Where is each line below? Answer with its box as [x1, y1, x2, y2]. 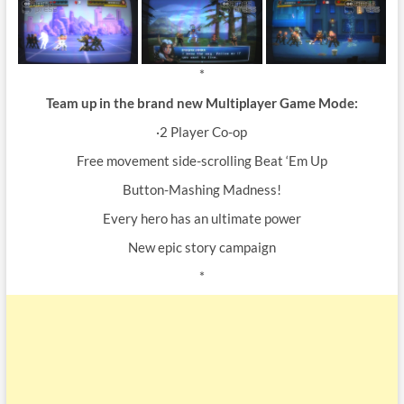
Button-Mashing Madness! [122, 181, 281, 198]
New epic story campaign [127, 239, 276, 256]
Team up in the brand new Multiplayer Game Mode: [45, 95, 358, 112]
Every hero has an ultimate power [102, 210, 301, 227]
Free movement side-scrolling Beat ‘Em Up [76, 152, 327, 170]
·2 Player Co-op [156, 124, 248, 141]
